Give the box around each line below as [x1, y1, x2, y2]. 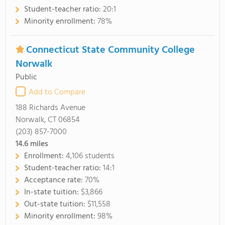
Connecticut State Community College [26, 42, 195, 58]
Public [16, 71, 37, 84]
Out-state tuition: [24, 198, 87, 211]
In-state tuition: [24, 186, 81, 199]
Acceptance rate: [24, 174, 85, 187]
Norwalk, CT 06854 [16, 114, 80, 127]
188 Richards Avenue [16, 101, 85, 115]
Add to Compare [29, 86, 85, 99]
